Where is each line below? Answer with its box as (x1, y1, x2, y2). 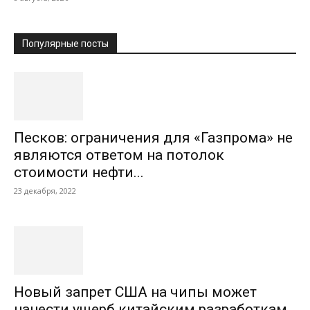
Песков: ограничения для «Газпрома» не (14, 129, 293, 147)
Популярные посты (22, 38, 109, 50)
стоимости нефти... (14, 164, 144, 181)
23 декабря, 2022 (14, 185, 76, 197)
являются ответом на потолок (14, 147, 224, 164)
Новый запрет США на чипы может (14, 284, 257, 301)
